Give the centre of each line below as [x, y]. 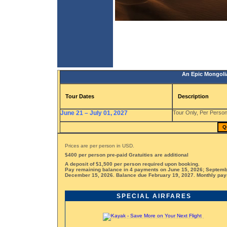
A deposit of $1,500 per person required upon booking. [132, 164]
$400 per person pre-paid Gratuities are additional [126, 155]
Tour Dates [80, 97]
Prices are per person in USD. [99, 146]
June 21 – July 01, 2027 [94, 113]
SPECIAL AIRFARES [154, 196]
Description [193, 97]
